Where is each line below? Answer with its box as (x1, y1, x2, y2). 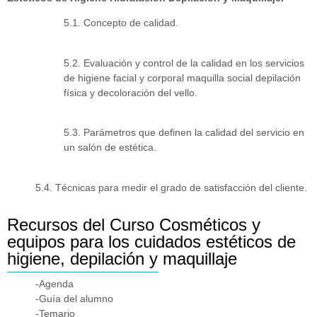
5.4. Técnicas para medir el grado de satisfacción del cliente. (35, 181, 307, 193)
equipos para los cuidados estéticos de (7, 231, 296, 251)
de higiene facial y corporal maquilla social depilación (64, 71, 301, 83)
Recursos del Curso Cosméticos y (7, 214, 260, 234)
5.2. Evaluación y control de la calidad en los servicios (64, 57, 304, 69)
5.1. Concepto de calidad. (64, 17, 178, 29)
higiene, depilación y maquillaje (7, 248, 237, 268)
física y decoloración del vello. (64, 86, 197, 98)
